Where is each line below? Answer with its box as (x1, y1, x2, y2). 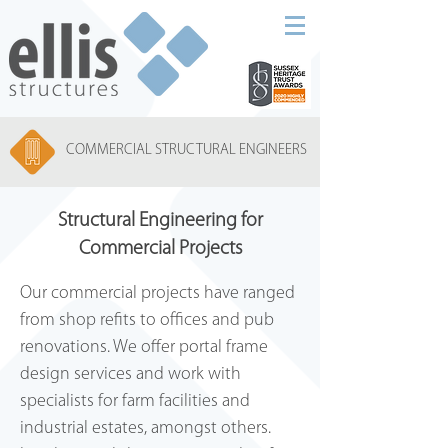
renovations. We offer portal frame (20, 338, 268, 357)
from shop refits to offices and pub (20, 311, 274, 330)
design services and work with (20, 365, 241, 384)
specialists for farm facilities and (20, 392, 250, 411)
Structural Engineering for (57, 211, 263, 231)
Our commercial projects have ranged (20, 284, 295, 303)
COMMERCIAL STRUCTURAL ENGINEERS (66, 143, 307, 158)
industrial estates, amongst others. (20, 419, 271, 438)
